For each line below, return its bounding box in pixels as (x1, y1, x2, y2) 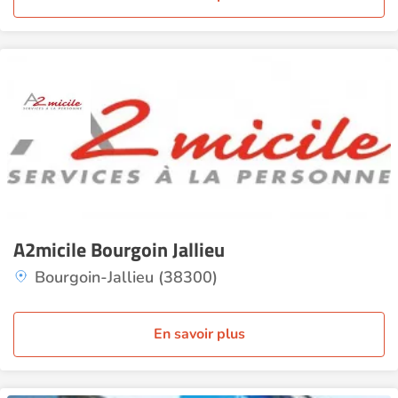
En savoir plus (153, 324, 245, 344)
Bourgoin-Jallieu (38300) (35, 267, 218, 288)
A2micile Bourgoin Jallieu (13, 235, 225, 265)
